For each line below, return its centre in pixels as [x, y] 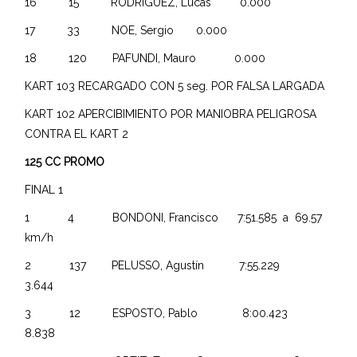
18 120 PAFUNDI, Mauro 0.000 [150, 58]
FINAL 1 [44, 189]
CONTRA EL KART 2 [77, 133]
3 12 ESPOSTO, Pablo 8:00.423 [176, 313]
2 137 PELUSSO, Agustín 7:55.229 [172, 265]
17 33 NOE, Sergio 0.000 [131, 30]
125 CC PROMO [65, 161]
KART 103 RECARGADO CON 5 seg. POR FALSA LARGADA [175, 86]
